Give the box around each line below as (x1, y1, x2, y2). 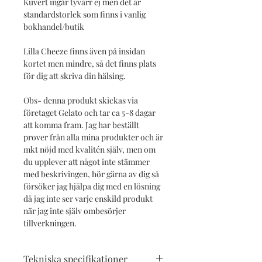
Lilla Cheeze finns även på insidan (23, 45, 145, 57)
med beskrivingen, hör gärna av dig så (23, 168, 159, 180)
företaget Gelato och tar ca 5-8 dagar (23, 106, 156, 118)
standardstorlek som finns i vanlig (23, 8, 146, 20)
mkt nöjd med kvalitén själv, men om (23, 143, 156, 155)
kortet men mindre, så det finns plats (23, 57, 156, 69)
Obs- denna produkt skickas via (23, 94, 138, 106)
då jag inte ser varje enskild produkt (23, 192, 153, 204)
